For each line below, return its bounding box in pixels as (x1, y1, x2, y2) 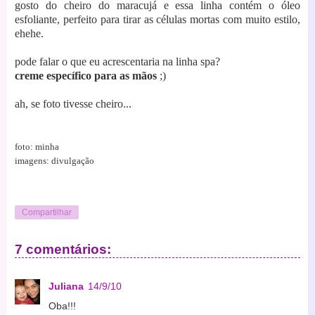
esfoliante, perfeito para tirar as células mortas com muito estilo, (15, 13, 300, 25)
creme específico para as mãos (15, 69, 157, 82)
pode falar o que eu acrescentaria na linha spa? (15, 55, 220, 67)
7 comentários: (15, 241, 111, 257)
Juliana (49, 281, 84, 292)
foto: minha (15, 141, 59, 152)
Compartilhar (22, 207, 72, 218)
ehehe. (15, 27, 44, 39)
